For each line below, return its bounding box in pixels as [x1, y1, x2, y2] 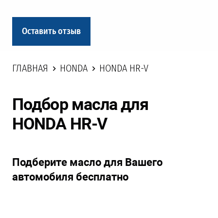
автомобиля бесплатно [12, 171, 128, 183]
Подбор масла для [12, 94, 148, 114]
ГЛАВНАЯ [12, 62, 48, 74]
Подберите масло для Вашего [12, 156, 163, 169]
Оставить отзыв [22, 26, 81, 36]
